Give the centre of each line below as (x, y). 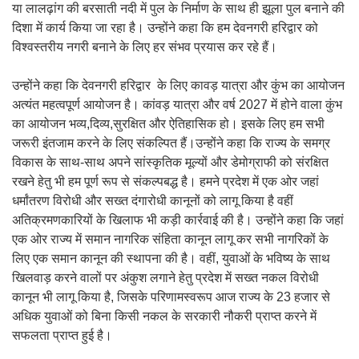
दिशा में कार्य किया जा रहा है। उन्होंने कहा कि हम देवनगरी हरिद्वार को (165, 28)
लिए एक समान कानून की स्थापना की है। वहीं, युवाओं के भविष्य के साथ (171, 258)
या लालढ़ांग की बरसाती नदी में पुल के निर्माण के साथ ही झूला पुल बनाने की (178, 8)
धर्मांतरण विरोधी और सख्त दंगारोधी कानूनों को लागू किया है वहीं (153, 201)
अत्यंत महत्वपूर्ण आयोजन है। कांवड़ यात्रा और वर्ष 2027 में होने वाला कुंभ (177, 105)
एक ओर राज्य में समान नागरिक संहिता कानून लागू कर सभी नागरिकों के (170, 239)
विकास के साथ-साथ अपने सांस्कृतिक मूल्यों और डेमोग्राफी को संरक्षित (170, 162)
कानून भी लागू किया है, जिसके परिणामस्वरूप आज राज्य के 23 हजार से (171, 297)
